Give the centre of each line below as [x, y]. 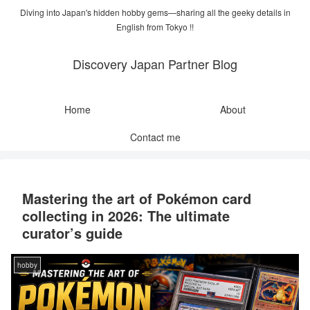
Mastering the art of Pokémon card [137, 199]
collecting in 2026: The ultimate [126, 216]
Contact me [155, 137]
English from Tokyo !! [155, 27]
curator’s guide [72, 233]
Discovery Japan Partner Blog [155, 64]
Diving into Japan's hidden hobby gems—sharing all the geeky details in [155, 12]
